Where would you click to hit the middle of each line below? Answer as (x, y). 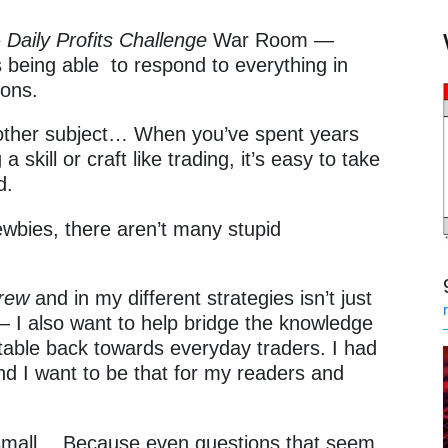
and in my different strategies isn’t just (204, 298)
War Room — (271, 39)
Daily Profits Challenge (107, 39)
